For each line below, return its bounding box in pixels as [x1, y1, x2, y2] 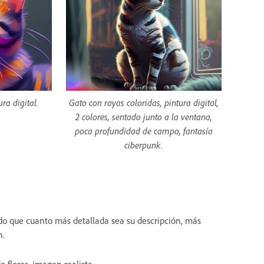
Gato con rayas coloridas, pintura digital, [68, 97, 219, 109]
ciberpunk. [124, 139, 163, 151]
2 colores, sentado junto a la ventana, [75, 111, 212, 123]
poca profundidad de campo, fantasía [74, 125, 213, 137]
